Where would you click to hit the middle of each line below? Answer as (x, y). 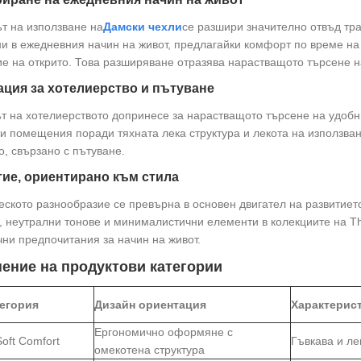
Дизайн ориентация (150, 305)
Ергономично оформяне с (163, 332)
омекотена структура (149, 350)
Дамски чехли (142, 27)
